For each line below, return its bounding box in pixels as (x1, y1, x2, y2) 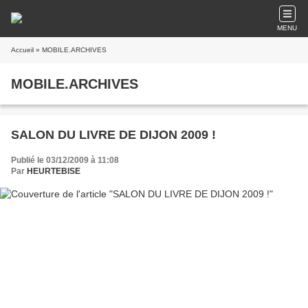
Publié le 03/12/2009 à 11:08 (11, 155, 119, 165)
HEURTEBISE (27, 166, 80, 176)
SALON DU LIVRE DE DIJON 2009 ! (11, 128, 216, 142)
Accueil (11, 46, 34, 54)
